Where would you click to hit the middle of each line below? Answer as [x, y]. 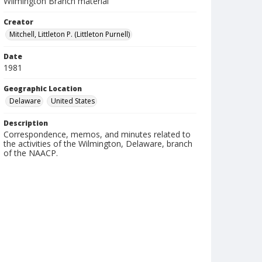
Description [26, 123]
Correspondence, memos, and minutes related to [97, 134]
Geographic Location [43, 89]
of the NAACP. [31, 153]
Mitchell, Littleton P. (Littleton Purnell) [70, 34]
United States [73, 101]
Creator [18, 22]
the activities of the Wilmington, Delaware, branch [98, 144]
